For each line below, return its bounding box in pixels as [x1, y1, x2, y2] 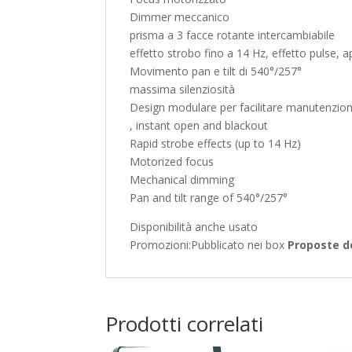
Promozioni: [130, 236, 192, 252]
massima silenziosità [130, 81, 236, 97]
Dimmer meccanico [130, 9, 230, 24]
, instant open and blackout [130, 117, 269, 133]
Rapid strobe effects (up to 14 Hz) [130, 135, 302, 151]
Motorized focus [130, 153, 214, 169]
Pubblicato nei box [191, 236, 288, 252]
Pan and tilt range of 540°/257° [130, 189, 288, 205]
